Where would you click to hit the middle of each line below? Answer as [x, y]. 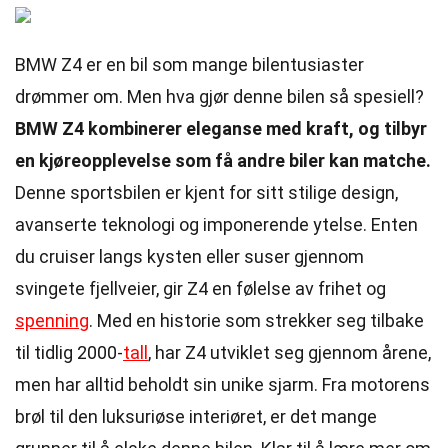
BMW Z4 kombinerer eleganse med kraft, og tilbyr [221, 128]
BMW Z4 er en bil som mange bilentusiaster [189, 64]
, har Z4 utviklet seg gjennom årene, [289, 352]
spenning [52, 320]
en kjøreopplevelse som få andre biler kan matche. [223, 160]
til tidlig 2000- [69, 352]
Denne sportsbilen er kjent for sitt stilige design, [206, 192]
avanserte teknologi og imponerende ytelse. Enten [216, 224]
